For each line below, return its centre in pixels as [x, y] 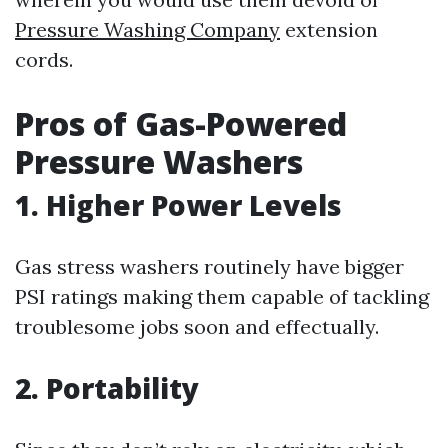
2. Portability [107, 388]
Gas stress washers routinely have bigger [209, 266]
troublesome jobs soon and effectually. [197, 326]
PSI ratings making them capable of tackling [222, 296]
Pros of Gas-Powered [181, 123]
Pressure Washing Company [147, 29]
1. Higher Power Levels [178, 205]
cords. [44, 59]
